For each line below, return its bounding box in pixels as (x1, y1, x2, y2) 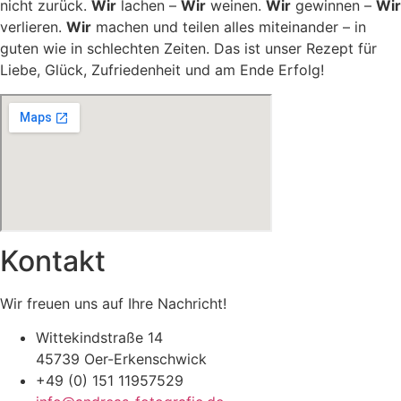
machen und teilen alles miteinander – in (91, 18, 366, 37)
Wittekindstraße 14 (36, 328, 163, 347)
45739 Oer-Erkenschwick (36, 350, 207, 369)
